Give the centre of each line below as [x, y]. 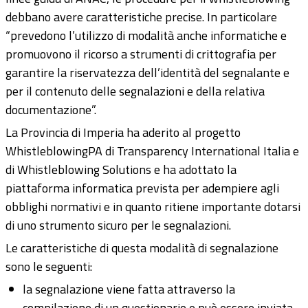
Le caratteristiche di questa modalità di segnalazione [142, 248]
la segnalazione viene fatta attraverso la [129, 289]
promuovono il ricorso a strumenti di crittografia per [141, 54]
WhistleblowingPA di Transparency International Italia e [152, 151]
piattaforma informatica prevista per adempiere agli [142, 188]
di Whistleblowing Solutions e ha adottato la [121, 170]
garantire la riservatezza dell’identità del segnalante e [147, 73]
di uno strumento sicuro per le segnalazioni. [118, 225]
